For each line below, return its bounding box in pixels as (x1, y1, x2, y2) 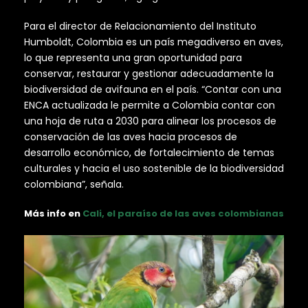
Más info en (24, 207, 82, 221)
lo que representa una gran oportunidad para (24, 51, 242, 65)
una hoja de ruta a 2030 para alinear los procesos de (24, 114, 276, 129)
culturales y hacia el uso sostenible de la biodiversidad (24, 162, 284, 176)
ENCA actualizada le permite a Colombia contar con (24, 98, 275, 113)
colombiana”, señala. (24, 177, 124, 192)
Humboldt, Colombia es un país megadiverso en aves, (24, 35, 283, 49)
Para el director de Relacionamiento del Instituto (24, 19, 256, 34)
